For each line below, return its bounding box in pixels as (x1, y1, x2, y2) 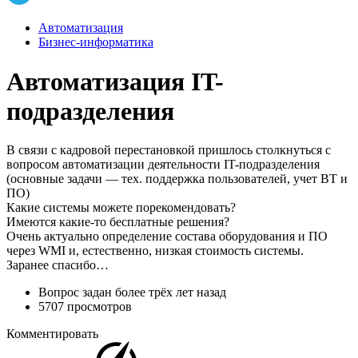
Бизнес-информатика (38, 35, 153, 50)
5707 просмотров (38, 299, 132, 313)
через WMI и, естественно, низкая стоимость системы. (6, 243, 304, 257)
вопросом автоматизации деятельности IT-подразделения (6, 157, 320, 171)
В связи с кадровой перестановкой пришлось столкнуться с (6, 142, 331, 157)
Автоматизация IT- (6, 66, 224, 96)
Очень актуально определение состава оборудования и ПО (6, 229, 328, 243)
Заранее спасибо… (6, 257, 109, 272)
